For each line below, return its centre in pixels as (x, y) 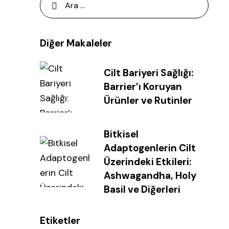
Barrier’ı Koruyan (143, 87)
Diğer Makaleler (76, 43)
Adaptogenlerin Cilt (150, 148)
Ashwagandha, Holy (150, 175)
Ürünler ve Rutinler (148, 101)
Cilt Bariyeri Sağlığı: (148, 73)
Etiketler (60, 220)
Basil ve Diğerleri (142, 189)
